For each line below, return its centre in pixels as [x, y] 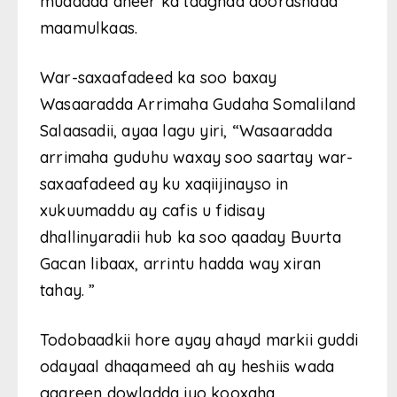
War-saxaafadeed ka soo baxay [159, 78]
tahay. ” [68, 291]
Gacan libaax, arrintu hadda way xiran [181, 264]
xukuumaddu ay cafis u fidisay [152, 211]
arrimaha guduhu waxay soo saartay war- [197, 158]
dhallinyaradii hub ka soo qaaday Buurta [191, 237]
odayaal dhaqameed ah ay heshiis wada [187, 367]
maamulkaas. [89, 28]
